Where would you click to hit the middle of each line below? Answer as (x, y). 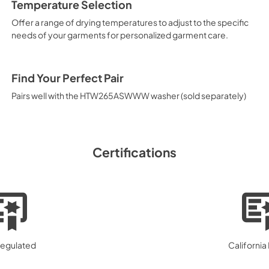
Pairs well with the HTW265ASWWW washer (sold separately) (128, 95)
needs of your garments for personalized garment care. (119, 35)
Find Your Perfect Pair (67, 78)
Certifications (134, 152)
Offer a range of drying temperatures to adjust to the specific (130, 22)
